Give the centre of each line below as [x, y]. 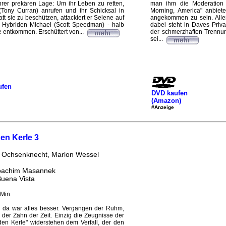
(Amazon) [166, 100]
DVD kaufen [169, 93]
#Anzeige [162, 107]
